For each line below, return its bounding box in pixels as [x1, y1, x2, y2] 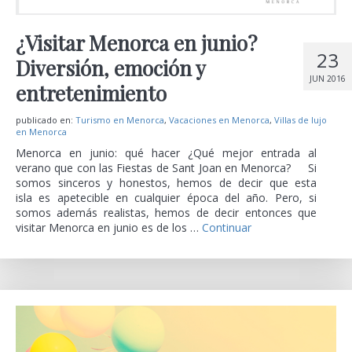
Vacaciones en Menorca [169, 113, 269, 126]
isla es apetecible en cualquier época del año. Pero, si [16, 189, 317, 205]
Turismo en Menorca [75, 113, 164, 126]
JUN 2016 [310, 72, 346, 84]
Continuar [202, 219, 251, 235]
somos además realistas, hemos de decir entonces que [16, 204, 317, 220]
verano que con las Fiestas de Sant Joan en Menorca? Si [16, 159, 317, 175]
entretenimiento [16, 79, 167, 107]
